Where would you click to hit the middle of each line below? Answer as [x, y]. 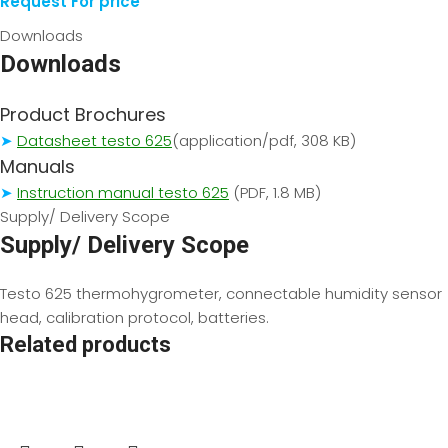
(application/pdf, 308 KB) [264, 140]
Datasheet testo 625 [94, 140]
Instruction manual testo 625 [123, 192]
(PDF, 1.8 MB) [277, 192]
